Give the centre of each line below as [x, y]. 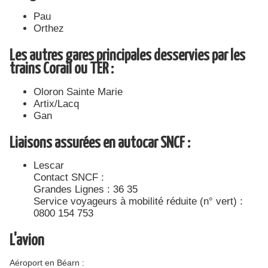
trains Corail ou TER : [62, 69]
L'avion [27, 241]
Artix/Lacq [57, 103]
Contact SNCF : [69, 178]
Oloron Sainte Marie [78, 92]
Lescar [49, 166]
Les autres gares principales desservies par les [128, 56]
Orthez [49, 28]
